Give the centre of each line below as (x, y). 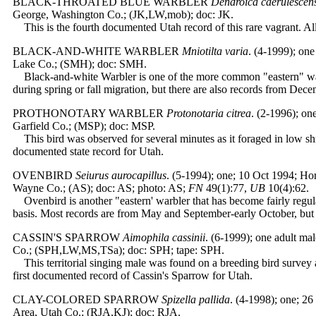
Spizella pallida (196, 299)
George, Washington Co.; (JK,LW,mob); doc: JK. (123, 14)
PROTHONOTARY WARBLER (88, 113)
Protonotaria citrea (209, 113)
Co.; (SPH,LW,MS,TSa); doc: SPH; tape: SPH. (119, 250)
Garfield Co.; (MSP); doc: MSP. (84, 126)
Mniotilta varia (215, 51)
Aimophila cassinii (164, 237)
